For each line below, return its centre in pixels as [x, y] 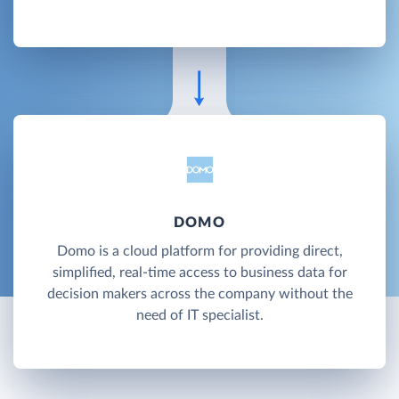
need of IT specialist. [199, 315]
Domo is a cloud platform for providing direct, [199, 251]
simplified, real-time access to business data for [199, 272]
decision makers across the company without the [199, 293]
